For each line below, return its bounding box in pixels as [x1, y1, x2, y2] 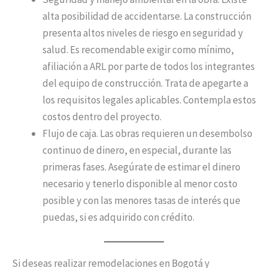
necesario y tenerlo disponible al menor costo [42, 177, 237, 191]
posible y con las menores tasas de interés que [42, 194, 240, 208]
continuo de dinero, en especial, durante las [42, 144, 232, 157]
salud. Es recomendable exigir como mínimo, [42, 43, 234, 57]
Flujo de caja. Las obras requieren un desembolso [42, 127, 252, 141]
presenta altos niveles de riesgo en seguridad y [42, 26, 243, 40]
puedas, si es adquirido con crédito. [42, 211, 194, 224]
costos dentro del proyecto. [42, 110, 162, 124]
